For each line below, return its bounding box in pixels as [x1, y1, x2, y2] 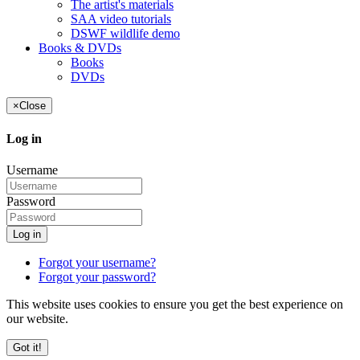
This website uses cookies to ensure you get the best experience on [6, 297, 343, 311]
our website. [6, 311, 68, 325]
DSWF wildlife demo [71, 27, 180, 41]
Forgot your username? [39, 255, 156, 269]
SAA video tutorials [71, 12, 171, 27]
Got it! [13, 341, 42, 354]
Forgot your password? [39, 269, 156, 284]
